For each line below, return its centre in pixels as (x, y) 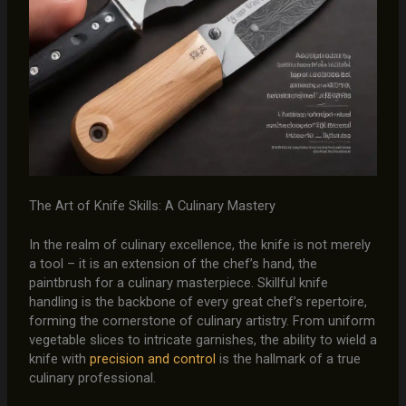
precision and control (152, 358)
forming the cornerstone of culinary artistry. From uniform (202, 320)
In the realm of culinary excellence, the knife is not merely (199, 244)
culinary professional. (92, 377)
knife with (59, 358)
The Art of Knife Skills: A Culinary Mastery (152, 205)
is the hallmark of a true (288, 358)
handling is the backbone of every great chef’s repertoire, (198, 301)
